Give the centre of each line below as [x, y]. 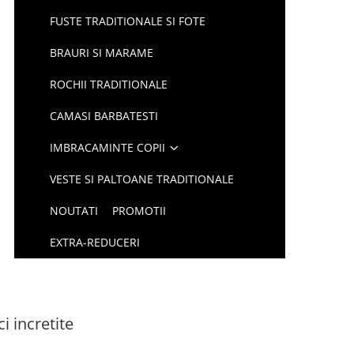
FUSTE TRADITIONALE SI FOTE [128, 21]
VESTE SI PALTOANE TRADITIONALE [142, 179]
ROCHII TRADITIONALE [109, 84]
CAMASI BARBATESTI [104, 116]
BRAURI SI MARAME [102, 53]
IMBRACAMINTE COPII [108, 147]
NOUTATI [74, 211]
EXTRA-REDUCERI [95, 242]
